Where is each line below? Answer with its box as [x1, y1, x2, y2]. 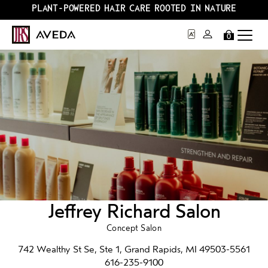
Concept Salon [106, 223, 162, 233]
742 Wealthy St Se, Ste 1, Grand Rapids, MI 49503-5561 [18, 244, 250, 255]
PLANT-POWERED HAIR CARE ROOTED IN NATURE [32, 4, 236, 14]
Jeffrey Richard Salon [47, 200, 221, 223]
